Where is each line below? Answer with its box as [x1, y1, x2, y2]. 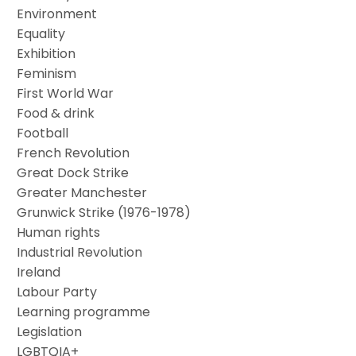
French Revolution [17, 143, 130, 162]
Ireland [17, 262, 61, 281]
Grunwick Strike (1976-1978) [17, 203, 192, 222]
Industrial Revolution [17, 242, 143, 261]
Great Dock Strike [17, 163, 130, 182]
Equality [17, 24, 66, 43]
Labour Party [17, 282, 98, 301]
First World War [17, 83, 114, 103]
